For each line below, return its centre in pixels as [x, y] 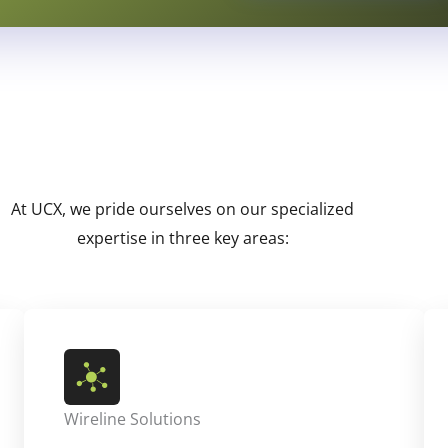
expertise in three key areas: [182, 238]
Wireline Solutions [132, 419]
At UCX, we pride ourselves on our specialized [182, 209]
